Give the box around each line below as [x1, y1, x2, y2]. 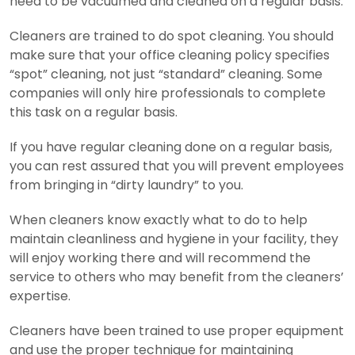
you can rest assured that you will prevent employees [10, 156, 344, 175]
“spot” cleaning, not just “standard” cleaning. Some [10, 64, 323, 83]
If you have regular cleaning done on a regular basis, [10, 137, 332, 156]
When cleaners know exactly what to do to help [10, 210, 307, 229]
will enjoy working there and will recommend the [10, 248, 311, 267]
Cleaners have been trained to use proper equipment [10, 321, 344, 340]
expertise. [10, 286, 71, 305]
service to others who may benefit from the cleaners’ [10, 267, 344, 286]
